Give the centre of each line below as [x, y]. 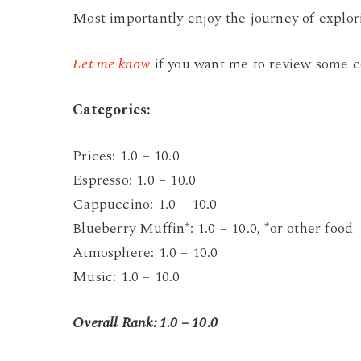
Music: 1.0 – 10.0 [127, 277]
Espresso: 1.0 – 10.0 [135, 180]
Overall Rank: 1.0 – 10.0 [145, 323]
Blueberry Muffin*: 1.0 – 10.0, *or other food [213, 229]
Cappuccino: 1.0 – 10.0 [145, 205]
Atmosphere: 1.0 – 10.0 [145, 253]
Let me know [112, 64]
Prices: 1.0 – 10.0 [126, 156]
